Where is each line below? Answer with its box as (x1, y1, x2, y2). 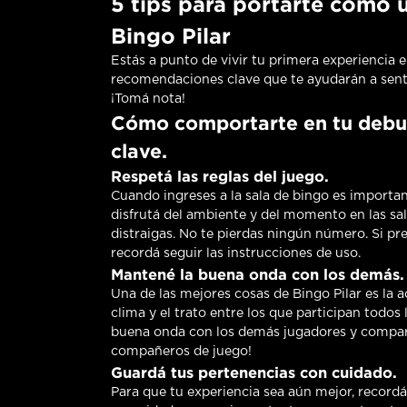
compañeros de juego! (111, 345, 252, 359)
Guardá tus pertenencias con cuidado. (111, 364, 397, 382)
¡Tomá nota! (111, 93, 185, 106)
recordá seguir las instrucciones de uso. (111, 247, 361, 261)
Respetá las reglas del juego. (111, 168, 329, 185)
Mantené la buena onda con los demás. (111, 266, 404, 283)
